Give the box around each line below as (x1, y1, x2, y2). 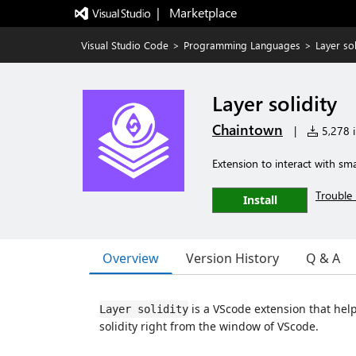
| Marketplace (156, 4, 237, 21)
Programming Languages (184, 38, 300, 52)
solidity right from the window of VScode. (99, 319, 319, 334)
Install (242, 192, 277, 207)
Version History (186, 250, 279, 267)
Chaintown (212, 120, 283, 139)
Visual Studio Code (81, 38, 168, 52)
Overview (103, 249, 159, 267)
